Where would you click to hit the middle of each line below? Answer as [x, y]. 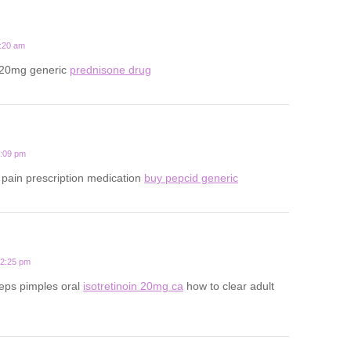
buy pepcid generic [191, 177]
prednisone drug [110, 69]
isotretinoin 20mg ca [133, 286]
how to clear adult [229, 286]
